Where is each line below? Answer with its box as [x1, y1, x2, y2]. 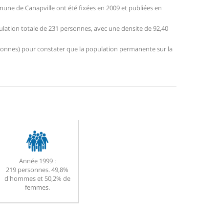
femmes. [24, 183, 50, 192]
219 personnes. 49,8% [6, 165, 68, 175]
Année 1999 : [19, 156, 56, 166]
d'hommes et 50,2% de [4, 174, 70, 183]
